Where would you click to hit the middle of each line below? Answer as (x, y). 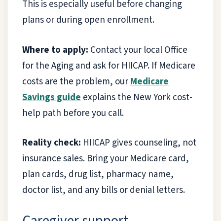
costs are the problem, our (76, 81)
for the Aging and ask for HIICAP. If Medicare (109, 66)
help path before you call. (73, 113)
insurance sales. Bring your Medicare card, (106, 159)
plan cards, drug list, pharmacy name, (98, 175)
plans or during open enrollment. (88, 20)
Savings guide (52, 97)
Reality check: (52, 143)
